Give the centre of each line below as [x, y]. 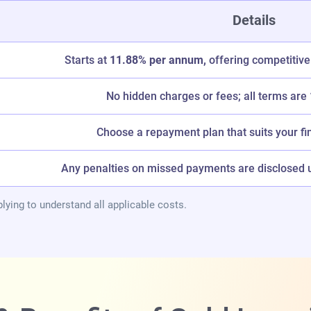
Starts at [87, 60]
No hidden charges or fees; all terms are [208, 96]
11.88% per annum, [158, 60]
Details [254, 20]
